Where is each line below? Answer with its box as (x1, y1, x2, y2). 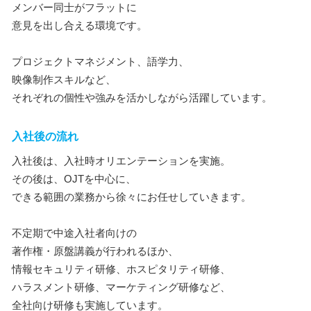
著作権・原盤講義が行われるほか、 (12, 245, 178, 257)
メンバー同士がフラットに (12, 1, 137, 13)
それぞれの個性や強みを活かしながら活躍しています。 (12, 92, 272, 103)
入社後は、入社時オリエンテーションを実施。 (12, 155, 230, 167)
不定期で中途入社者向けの (12, 227, 137, 239)
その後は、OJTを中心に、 (12, 173, 136, 185)
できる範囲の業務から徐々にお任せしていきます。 (12, 191, 251, 203)
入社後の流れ (12, 131, 78, 142)
